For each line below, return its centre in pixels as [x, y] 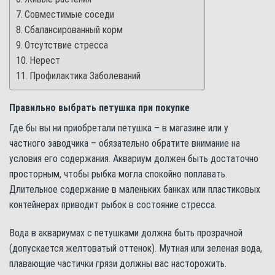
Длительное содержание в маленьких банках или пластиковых [135, 190]
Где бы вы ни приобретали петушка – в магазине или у [119, 128]
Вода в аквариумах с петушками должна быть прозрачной [126, 233]
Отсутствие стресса [67, 45]
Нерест [45, 61]
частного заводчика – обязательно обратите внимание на [125, 144]
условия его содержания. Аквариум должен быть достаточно [134, 159]
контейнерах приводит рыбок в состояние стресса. [113, 205]
